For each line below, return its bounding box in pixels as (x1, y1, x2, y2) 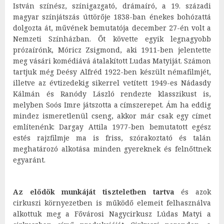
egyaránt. (13, 154, 45, 164)
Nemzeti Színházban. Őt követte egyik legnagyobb (13, 33, 211, 43)
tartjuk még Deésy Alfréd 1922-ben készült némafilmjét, (13, 66, 211, 76)
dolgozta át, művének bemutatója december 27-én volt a (13, 22, 211, 32)
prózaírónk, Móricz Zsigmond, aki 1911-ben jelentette (13, 44, 211, 54)
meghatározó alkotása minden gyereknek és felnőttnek (13, 143, 211, 153)
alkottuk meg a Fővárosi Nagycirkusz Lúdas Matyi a (13, 208, 211, 218)
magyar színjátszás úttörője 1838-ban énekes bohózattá (13, 11, 211, 21)
